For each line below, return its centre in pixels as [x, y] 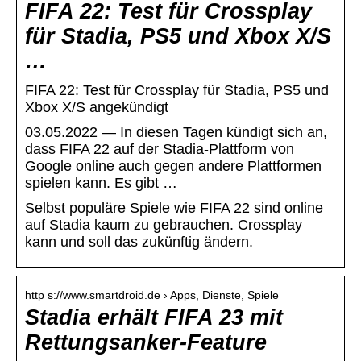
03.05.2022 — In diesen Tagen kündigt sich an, [176, 133]
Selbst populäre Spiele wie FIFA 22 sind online [174, 208]
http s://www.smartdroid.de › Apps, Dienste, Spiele [152, 295]
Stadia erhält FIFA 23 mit [154, 318]
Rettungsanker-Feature [146, 343]
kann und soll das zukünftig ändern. [141, 242]
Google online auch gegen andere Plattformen [173, 166]
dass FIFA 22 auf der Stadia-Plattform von [160, 149]
